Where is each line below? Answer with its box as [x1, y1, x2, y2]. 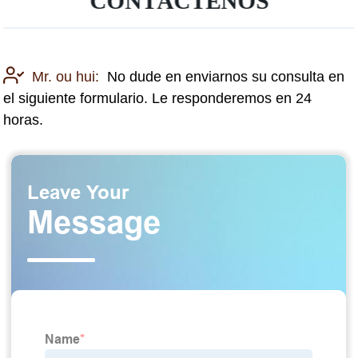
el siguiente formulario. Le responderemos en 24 [3, 90, 312, 107]
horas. [3, 112, 44, 129]
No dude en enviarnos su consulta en [107, 69, 345, 86]
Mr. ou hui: [32, 69, 100, 86]
